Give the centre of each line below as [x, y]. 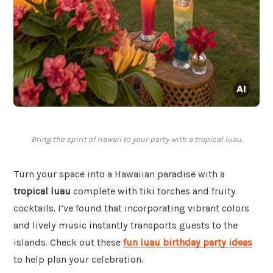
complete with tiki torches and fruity [153, 191]
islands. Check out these [68, 243]
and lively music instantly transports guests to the [126, 225]
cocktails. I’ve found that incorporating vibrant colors [131, 208]
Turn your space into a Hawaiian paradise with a [119, 174]
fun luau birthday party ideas [188, 243]
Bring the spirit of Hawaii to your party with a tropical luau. [136, 140]
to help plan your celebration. [78, 260]
